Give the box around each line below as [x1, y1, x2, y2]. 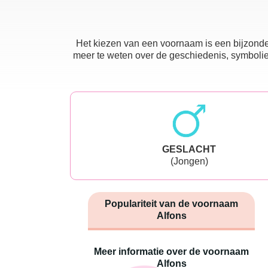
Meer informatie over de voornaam [94, 246, 249, 257]
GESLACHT [162, 144, 216, 154]
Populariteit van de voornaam [105, 198, 238, 209]
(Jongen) [170, 156, 208, 166]
